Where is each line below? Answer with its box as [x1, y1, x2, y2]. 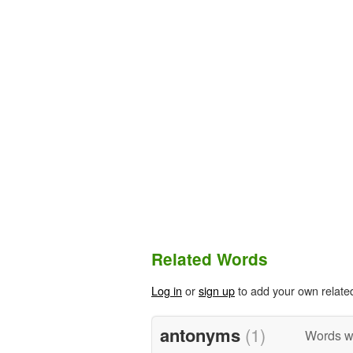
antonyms [159, 321, 245, 347]
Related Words [151, 247, 268, 271]
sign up [199, 282, 235, 299]
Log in [151, 282, 182, 299]
